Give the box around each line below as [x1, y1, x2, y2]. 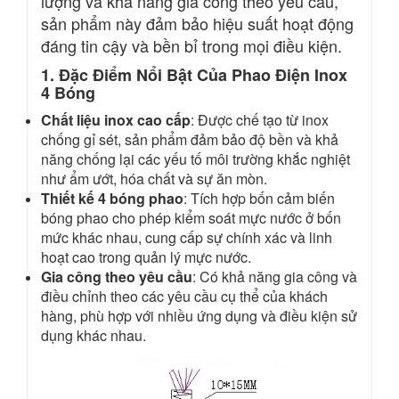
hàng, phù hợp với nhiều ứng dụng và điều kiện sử [41, 305, 357, 326]
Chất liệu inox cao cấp [41, 110, 191, 130]
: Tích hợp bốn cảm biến [183, 188, 335, 208]
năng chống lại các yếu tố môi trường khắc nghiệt [41, 149, 350, 169]
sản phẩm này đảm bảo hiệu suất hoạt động [41, 12, 354, 35]
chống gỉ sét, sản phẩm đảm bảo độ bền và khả [41, 129, 338, 150]
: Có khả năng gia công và [192, 266, 357, 287]
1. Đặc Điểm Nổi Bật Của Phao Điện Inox [41, 63, 347, 86]
